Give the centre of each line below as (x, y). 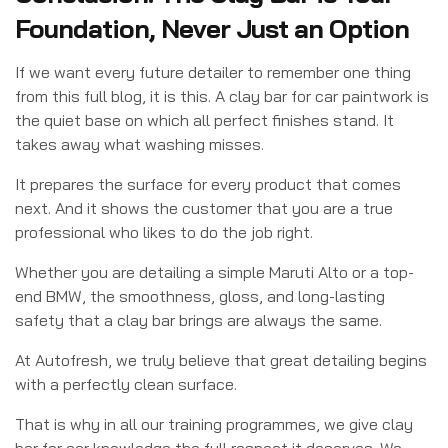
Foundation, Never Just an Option (212, 28)
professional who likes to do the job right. (164, 231)
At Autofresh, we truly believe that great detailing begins (221, 359)
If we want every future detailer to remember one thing (213, 71)
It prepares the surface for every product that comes (208, 183)
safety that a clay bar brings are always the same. (198, 319)
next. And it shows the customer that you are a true (204, 207)
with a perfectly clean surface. (126, 383)
